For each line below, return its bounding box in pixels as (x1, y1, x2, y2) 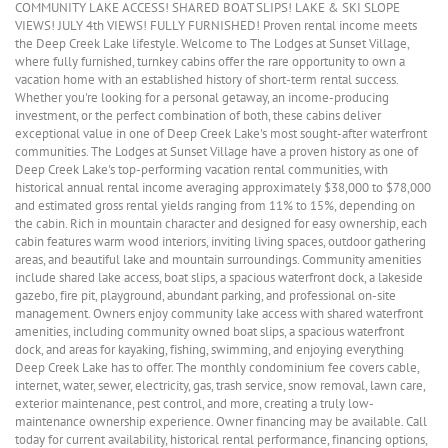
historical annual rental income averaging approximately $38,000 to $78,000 (15, 179, 431, 196)
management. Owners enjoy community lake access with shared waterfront (15, 305, 423, 322)
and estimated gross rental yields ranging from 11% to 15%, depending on (15, 197, 415, 214)
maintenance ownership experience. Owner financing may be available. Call (15, 413, 427, 430)
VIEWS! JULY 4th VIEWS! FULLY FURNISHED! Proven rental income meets (15, 17, 417, 34)
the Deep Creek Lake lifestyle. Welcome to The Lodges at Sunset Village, (15, 35, 409, 52)
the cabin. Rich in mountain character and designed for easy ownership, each (15, 215, 427, 232)
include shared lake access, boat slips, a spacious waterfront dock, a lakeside (15, 269, 423, 286)
